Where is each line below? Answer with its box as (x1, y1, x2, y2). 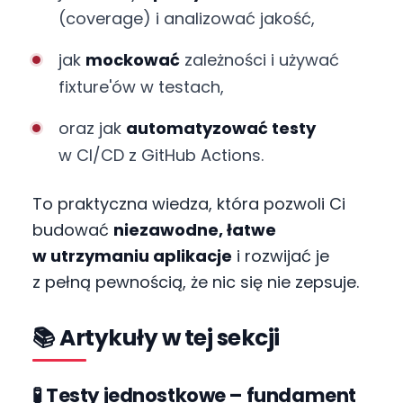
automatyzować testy (125, 117, 316, 140)
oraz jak (58, 117, 126, 140)
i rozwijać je (232, 245, 329, 268)
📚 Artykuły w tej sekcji (32, 322, 280, 354)
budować (32, 219, 113, 242)
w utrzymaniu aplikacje (32, 245, 232, 268)
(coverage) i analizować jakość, (58, 7, 315, 31)
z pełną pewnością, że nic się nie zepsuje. (32, 271, 359, 294)
